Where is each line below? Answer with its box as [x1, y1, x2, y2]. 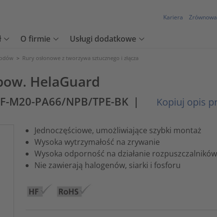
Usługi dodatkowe [70, 33, 136, 45]
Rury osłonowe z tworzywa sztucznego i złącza [22, 54, 139, 62]
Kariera [163, 13, 183, 22]
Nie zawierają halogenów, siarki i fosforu [34, 159, 181, 170]
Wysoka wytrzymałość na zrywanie [34, 136, 160, 147]
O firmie [20, 33, 50, 45]
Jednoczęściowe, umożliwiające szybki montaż [34, 124, 201, 136]
